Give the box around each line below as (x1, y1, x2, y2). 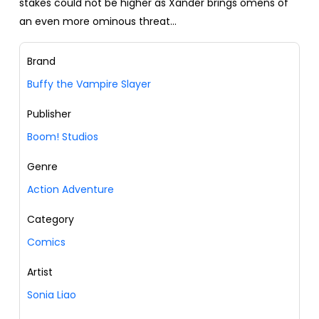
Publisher (27, 106, 71, 121)
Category (27, 211, 74, 226)
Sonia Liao (27, 287, 76, 302)
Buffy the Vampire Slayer (27, 76, 151, 91)
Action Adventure (27, 182, 114, 197)
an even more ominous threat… (19, 14, 177, 28)
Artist (27, 264, 53, 279)
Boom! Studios (27, 129, 98, 144)
